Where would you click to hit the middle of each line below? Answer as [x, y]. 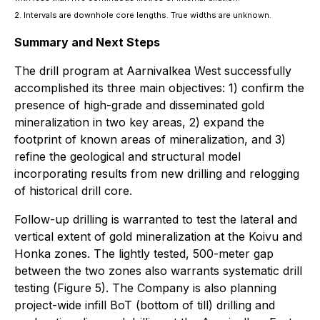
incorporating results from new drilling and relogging [157, 173]
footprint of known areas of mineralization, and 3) [150, 139]
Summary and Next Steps [87, 42]
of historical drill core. [73, 190]
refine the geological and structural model [127, 156]
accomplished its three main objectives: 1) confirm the [159, 87]
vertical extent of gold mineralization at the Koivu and [158, 236]
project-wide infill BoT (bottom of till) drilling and [145, 305]
